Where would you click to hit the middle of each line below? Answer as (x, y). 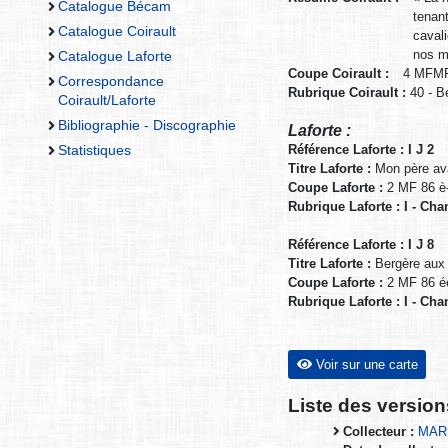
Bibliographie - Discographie (146, 125)
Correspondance (110, 81)
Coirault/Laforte (106, 100)
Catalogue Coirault (116, 30)
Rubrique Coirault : (347, 93)
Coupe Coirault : (338, 74)
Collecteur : (379, 432)
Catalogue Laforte (114, 56)
